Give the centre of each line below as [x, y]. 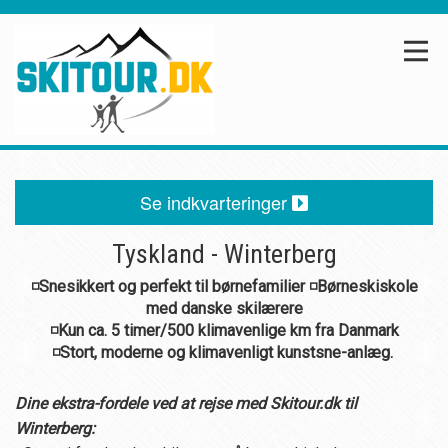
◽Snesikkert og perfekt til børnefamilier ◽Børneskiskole [224, 286]
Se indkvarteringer [216, 201]
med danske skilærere [224, 308]
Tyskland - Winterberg [224, 253]
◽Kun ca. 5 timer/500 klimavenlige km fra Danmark [224, 330]
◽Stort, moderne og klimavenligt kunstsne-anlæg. [222, 352]
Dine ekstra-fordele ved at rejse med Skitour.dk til [186, 403]
